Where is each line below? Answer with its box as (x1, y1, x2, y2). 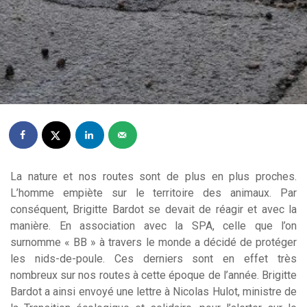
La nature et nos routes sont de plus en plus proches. (10, 170, 297, 184)
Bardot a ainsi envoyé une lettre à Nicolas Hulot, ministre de (10, 285, 297, 299)
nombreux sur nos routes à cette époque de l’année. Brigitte (10, 269, 297, 282)
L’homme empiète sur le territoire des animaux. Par (10, 186, 297, 200)
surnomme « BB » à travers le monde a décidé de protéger (10, 236, 297, 249)
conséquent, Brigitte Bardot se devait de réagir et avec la (10, 203, 297, 217)
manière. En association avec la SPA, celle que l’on (10, 219, 297, 233)
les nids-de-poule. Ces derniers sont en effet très (10, 252, 297, 266)
